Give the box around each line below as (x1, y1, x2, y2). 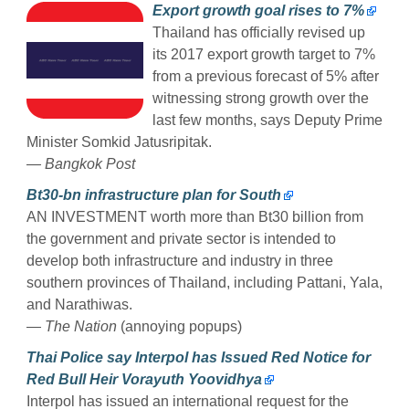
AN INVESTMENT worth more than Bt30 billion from (26, 208, 363, 225)
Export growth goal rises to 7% (152, 2, 364, 18)
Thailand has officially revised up (152, 24, 365, 40)
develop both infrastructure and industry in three (26, 252, 333, 268)
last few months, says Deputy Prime (152, 111, 383, 128)
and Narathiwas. (26, 296, 132, 312)
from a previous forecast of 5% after (152, 68, 379, 84)
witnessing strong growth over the (152, 89, 369, 106)
